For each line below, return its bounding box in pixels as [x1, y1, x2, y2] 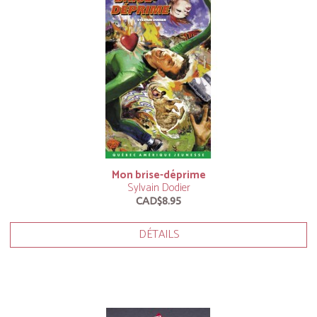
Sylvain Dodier [127, 179, 190, 197]
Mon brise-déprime [111, 166, 206, 184]
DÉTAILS [138, 225, 179, 244]
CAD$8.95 [136, 195, 181, 207]
